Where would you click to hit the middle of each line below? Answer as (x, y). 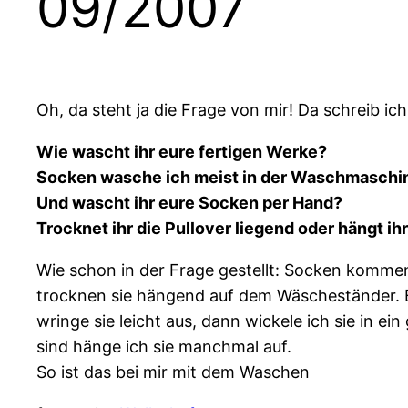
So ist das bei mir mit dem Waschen (173, 372)
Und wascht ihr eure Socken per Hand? (189, 203)
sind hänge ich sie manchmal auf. (164, 347)
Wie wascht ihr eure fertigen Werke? (182, 152)
